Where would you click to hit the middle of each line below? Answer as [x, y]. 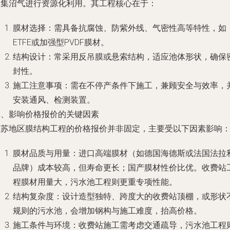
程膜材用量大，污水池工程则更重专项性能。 [95, 182]
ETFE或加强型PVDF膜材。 [61, 42]
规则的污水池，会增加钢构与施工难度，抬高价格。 [107, 211]
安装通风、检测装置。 [54, 100]
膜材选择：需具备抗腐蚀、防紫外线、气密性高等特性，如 [120, 28]
